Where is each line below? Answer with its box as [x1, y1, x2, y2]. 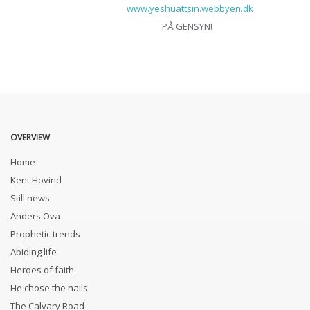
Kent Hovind [10, 174, 62, 186]
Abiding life [10, 246, 57, 258]
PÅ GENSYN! [10, 20, 212, 33]
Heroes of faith [10, 264, 74, 276]
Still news [10, 192, 50, 204]
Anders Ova [10, 210, 60, 222]
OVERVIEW [10, 131, 50, 143]
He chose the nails [10, 282, 88, 294]
